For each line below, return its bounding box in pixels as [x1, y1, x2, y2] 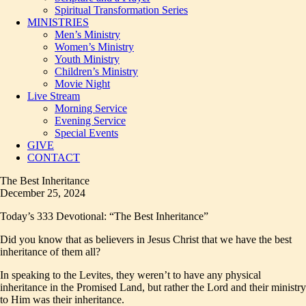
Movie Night [55, 78, 110, 89]
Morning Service [55, 102, 127, 114]
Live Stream [27, 90, 80, 102]
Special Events [55, 127, 118, 139]
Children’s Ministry [55, 66, 138, 77]
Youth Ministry [55, 53, 120, 65]
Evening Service [55, 115, 126, 126]
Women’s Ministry [55, 41, 134, 53]
